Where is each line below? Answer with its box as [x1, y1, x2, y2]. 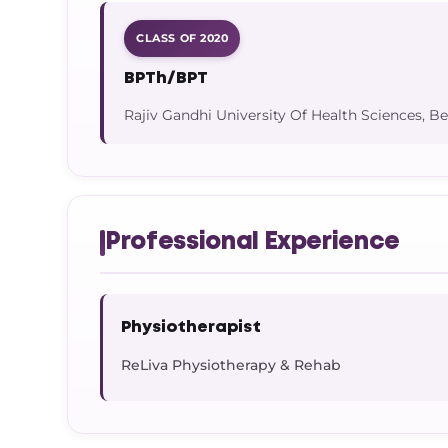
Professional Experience [105, 232, 400, 253]
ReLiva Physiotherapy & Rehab [121, 356, 342, 374]
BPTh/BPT [124, 71, 208, 86]
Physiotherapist [121, 320, 262, 335]
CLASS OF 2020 [136, 31, 229, 45]
